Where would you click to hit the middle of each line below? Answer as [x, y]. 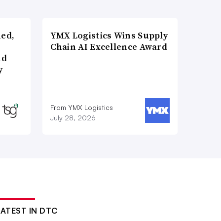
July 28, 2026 [73, 118]
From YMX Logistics [81, 108]
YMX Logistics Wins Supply [109, 36]
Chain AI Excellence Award [109, 47]
